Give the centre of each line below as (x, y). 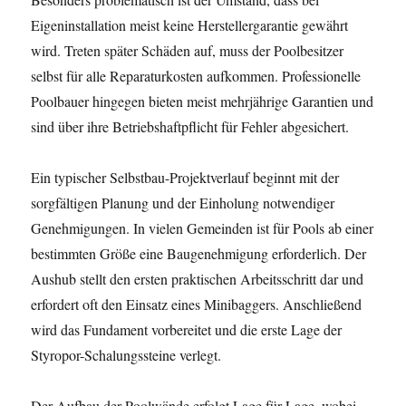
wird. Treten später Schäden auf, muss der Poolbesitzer (188, 50)
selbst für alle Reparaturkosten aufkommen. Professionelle (196, 76)
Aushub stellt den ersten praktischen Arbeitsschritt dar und (198, 279)
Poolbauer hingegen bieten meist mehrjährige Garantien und (203, 101)
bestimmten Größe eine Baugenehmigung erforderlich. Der (199, 253)
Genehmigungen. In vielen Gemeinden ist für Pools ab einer (203, 228)
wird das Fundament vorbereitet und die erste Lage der (187, 329)
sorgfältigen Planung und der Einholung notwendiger (183, 203)
